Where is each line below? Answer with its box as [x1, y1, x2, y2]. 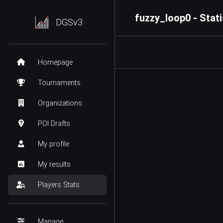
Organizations [38, 99, 82, 108]
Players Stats [38, 181, 80, 189]
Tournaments [38, 79, 81, 87]
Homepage [38, 58, 73, 67]
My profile [38, 140, 69, 148]
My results [38, 160, 71, 169]
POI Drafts [38, 119, 70, 128]
